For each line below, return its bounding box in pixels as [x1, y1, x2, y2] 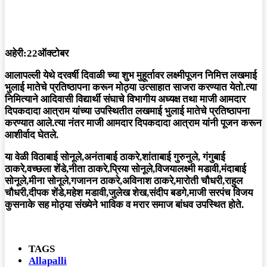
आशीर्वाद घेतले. [5, 129, 58, 141]
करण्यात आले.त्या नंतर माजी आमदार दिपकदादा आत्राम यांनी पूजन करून [5, 117, 262, 129]
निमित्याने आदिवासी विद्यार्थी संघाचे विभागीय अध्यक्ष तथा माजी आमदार [5, 94, 246, 105]
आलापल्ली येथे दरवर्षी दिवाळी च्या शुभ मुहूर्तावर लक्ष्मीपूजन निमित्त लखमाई [5, 70, 257, 82]
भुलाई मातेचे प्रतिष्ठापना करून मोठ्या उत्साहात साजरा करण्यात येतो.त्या [5, 82, 257, 94]
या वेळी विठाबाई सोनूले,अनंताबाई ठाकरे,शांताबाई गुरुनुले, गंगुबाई [5, 151, 225, 163]
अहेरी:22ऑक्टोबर [5, 48, 69, 60]
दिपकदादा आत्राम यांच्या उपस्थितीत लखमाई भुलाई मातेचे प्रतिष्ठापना [5, 105, 250, 117]
